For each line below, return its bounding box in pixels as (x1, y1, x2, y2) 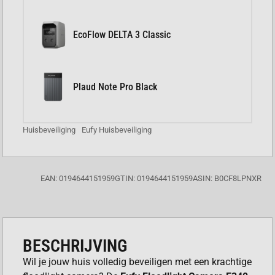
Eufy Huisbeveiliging (82, 125, 152, 135)
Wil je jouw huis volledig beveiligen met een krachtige (23, 256, 252, 268)
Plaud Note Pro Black (73, 80, 158, 93)
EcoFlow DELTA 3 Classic (73, 28, 171, 41)
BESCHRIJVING (23, 236, 128, 257)
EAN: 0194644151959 (40, 174, 115, 184)
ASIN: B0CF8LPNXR (192, 174, 261, 184)
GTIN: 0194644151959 (114, 174, 193, 184)
